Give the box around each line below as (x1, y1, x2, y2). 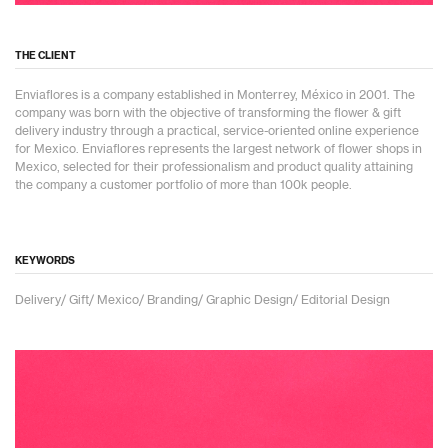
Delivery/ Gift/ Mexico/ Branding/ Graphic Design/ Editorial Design (15, 293, 390, 306)
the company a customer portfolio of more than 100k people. (15, 178, 352, 191)
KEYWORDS (15, 255, 75, 266)
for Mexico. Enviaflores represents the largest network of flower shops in (15, 142, 422, 155)
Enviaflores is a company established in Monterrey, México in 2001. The (15, 88, 415, 101)
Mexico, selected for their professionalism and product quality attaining (15, 160, 413, 173)
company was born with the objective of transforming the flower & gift (15, 106, 401, 119)
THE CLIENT (15, 50, 76, 61)
